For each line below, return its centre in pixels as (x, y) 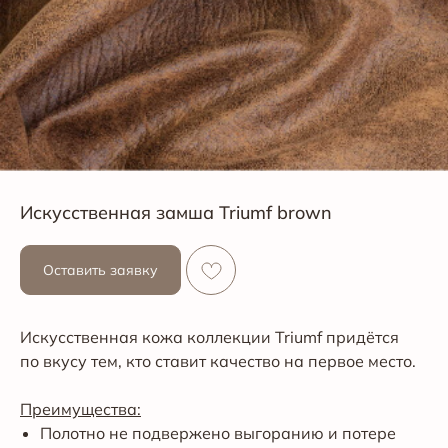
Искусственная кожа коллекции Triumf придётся (209, 337)
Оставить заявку (100, 270)
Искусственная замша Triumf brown (176, 212)
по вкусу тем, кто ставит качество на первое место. (218, 361)
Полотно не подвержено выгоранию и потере (218, 433)
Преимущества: (80, 409)
